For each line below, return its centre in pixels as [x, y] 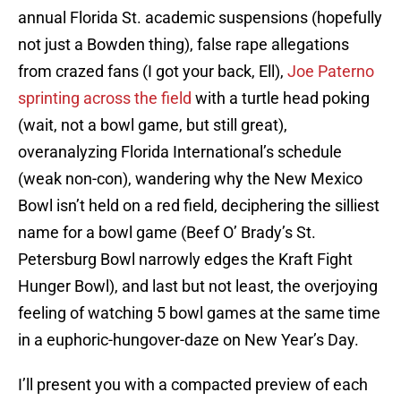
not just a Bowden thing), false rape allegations [183, 45]
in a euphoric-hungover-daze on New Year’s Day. [188, 340]
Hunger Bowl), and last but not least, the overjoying [198, 286]
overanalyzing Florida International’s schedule [180, 152]
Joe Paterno [331, 72]
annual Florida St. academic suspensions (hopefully [200, 18]
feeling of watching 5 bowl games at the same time [199, 313]
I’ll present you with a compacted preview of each [193, 385]
